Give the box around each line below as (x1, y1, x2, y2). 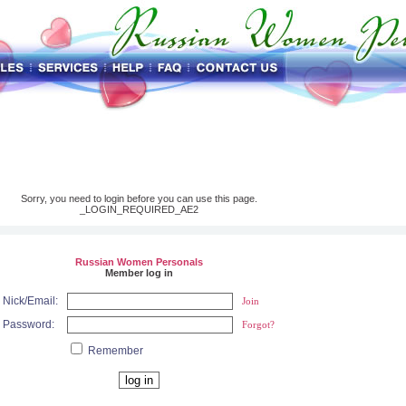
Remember (85, 344, 143, 357)
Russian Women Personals (74, 256, 203, 267)
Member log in (104, 267, 173, 278)
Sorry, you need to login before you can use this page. (20, 193, 257, 204)
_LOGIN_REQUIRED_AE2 (79, 204, 198, 215)
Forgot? (242, 319, 275, 330)
